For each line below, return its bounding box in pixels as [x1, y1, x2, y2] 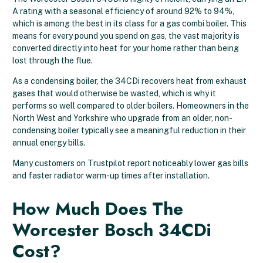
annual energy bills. [12, 138, 87, 147]
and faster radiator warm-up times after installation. [12, 171, 210, 180]
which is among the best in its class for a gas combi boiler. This [12, 19, 247, 28]
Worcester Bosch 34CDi [12, 217, 211, 242]
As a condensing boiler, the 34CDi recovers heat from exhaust [12, 76, 247, 86]
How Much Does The [12, 196, 183, 221]
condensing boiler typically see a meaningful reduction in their [12, 126, 246, 135]
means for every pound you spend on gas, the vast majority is [12, 31, 240, 41]
